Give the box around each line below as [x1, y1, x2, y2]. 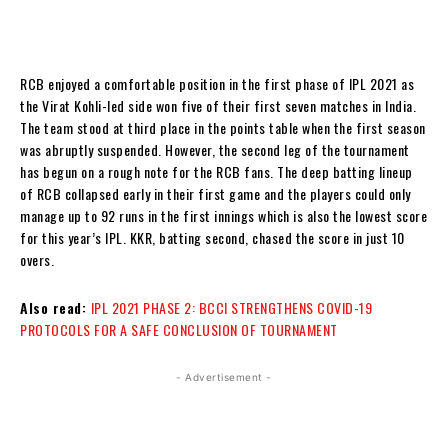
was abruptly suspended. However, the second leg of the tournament [20, 138, 410, 160]
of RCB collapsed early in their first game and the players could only [20, 182, 411, 204]
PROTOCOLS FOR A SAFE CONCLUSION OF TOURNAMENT [20, 318, 338, 340]
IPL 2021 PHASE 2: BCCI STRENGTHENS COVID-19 [90, 296, 372, 318]
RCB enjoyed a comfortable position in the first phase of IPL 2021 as [20, 72, 414, 94]
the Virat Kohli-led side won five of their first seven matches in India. [20, 94, 416, 116]
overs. [20, 248, 54, 270]
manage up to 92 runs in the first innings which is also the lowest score [20, 204, 427, 226]
